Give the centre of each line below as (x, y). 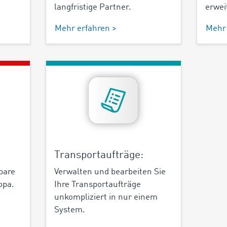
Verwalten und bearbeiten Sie (110, 172)
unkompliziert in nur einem (106, 197)
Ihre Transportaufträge (97, 184)
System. (69, 210)
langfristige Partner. (92, 8)
